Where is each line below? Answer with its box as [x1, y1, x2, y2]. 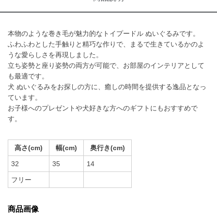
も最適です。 [8, 72, 48, 80]
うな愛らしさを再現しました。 [8, 51, 103, 59]
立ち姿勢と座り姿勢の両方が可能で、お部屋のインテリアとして [8, 62, 204, 69]
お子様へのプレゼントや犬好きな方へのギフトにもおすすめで [8, 104, 198, 112]
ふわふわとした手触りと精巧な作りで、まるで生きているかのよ [8, 40, 204, 48]
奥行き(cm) [90, 144, 125, 152]
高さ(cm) [15, 144, 43, 152]
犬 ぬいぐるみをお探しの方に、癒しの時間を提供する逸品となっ [8, 83, 206, 91]
